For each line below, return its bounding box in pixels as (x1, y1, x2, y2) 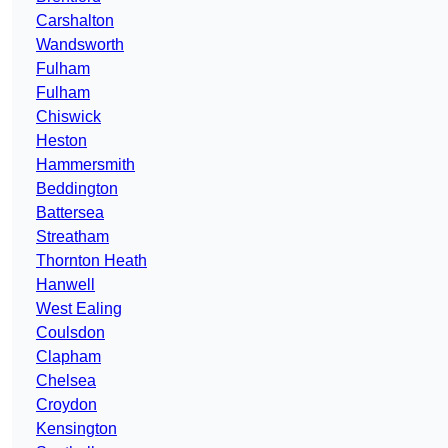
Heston (36, 132, 87, 150)
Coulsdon (36, 324, 105, 342)
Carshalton (36, 12, 114, 30)
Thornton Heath (36, 252, 147, 270)
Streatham (36, 228, 109, 246)
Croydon (36, 396, 97, 414)
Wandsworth (36, 36, 124, 54)
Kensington (36, 420, 117, 438)
